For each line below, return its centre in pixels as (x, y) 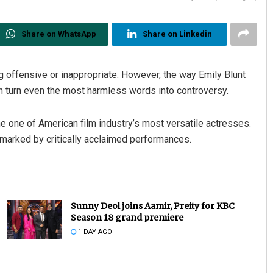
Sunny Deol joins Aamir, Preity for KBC (152, 206)
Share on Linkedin (177, 34)
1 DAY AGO (94, 232)
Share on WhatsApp (58, 34)
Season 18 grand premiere (127, 217)
